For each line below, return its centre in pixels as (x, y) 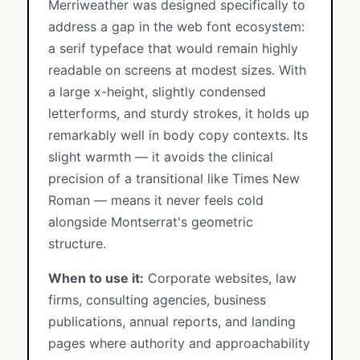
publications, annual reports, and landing (172, 321)
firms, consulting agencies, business (157, 300)
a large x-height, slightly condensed (157, 92)
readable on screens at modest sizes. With (177, 70)
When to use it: (96, 278)
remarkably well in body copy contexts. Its (178, 135)
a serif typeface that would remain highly (173, 48)
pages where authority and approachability (179, 343)
